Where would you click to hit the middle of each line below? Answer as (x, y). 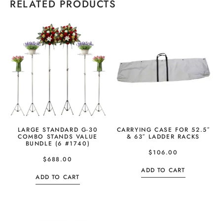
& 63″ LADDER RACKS (163, 136)
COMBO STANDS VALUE (58, 136)
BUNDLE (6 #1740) (58, 143)
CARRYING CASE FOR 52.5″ (163, 129)
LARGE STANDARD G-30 (58, 129)
